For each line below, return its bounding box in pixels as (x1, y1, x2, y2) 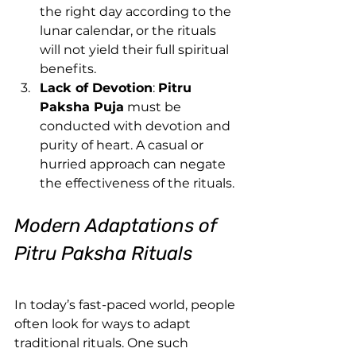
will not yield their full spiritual (40, 41, 232, 57)
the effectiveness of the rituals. (40, 175, 234, 191)
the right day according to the (40, 3, 234, 19)
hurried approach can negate (40, 156, 229, 172)
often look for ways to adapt (14, 315, 194, 331)
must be (124, 99, 184, 114)
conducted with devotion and (40, 118, 234, 133)
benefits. (40, 60, 96, 76)
